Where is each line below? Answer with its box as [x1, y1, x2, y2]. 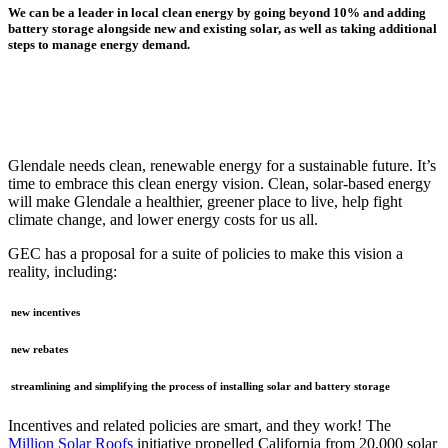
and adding [360, 4, 426, 20]
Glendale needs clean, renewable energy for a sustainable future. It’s [8, 157, 436, 175]
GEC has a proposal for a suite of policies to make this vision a [8, 245, 403, 263]
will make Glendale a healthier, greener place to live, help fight [8, 193, 402, 211]
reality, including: [8, 263, 117, 281]
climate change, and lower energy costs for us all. [8, 211, 318, 229]
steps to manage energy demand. [8, 36, 190, 52]
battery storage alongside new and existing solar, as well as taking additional [8, 20, 437, 36]
